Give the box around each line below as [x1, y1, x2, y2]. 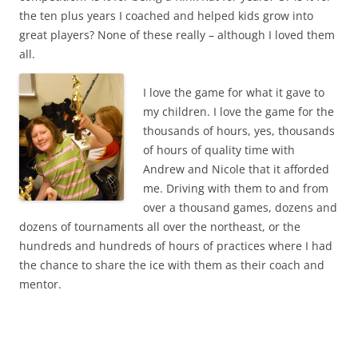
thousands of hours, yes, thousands [143, 123, 335, 139]
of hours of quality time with [143, 142, 295, 158]
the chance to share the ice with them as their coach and [19, 257, 324, 273]
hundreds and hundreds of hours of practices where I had [19, 238, 332, 254]
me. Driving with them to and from [143, 181, 328, 197]
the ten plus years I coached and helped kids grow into [19, 8, 313, 24]
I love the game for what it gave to [143, 85, 324, 101]
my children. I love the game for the [143, 104, 334, 120]
